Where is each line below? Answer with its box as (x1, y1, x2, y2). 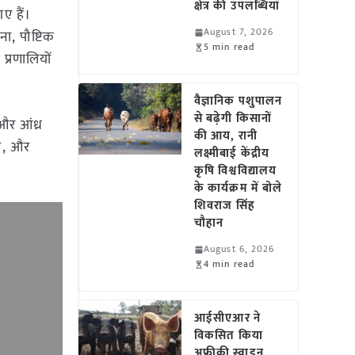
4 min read (204, 256, 255, 272)
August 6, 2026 (204, 241, 275, 257)
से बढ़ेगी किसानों (194, 109, 272, 128)
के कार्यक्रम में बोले (194, 178, 283, 198)
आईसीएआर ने (194, 308, 261, 328)
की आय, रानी (194, 126, 258, 146)
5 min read (204, 39, 255, 55)
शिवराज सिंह (194, 196, 255, 216)
